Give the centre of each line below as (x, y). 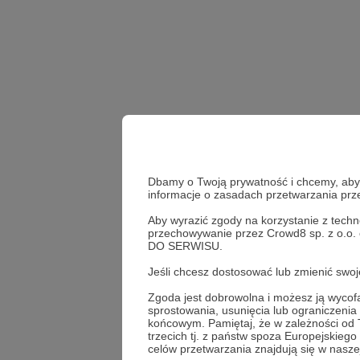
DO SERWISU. (185, 245)
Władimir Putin (276, 233)
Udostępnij (296, 282)
